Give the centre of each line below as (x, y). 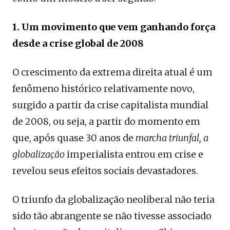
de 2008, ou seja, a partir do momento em (106, 121)
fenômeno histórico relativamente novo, (103, 88)
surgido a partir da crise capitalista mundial (110, 105)
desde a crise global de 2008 (78, 43)
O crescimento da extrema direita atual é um (112, 72)
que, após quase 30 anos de (74, 138)
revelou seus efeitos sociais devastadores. (105, 170)
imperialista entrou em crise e (134, 154)
